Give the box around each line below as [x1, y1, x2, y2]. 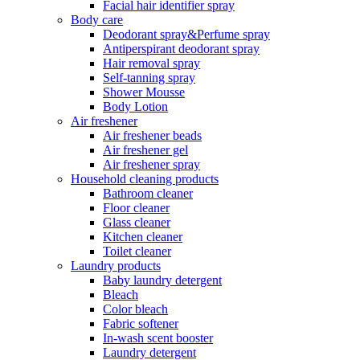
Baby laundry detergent [103, 273, 222, 287]
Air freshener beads [103, 129, 202, 142]
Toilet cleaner [103, 244, 171, 258]
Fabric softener [103, 317, 178, 330]
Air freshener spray [103, 157, 200, 171]
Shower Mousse [103, 85, 185, 99]
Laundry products [71, 259, 161, 272]
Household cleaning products [71, 172, 219, 186]
